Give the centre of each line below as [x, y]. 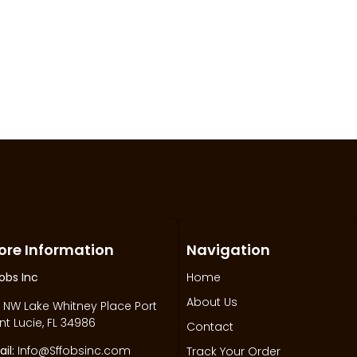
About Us [212, 302]
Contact [210, 327]
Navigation [228, 250]
